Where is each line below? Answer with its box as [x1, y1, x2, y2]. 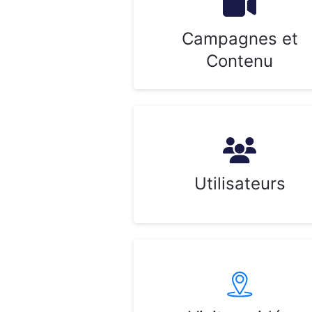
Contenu [206, 51, 273, 71]
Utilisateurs [194, 173, 286, 194]
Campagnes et [181, 29, 298, 49]
